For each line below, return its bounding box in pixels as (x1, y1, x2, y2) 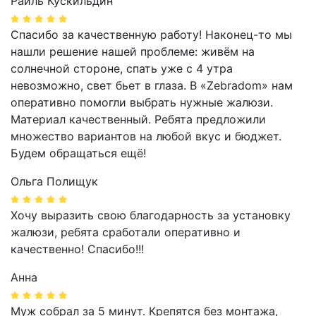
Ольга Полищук (11, 174, 98, 189)
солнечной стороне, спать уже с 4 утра (11, 61, 233, 76)
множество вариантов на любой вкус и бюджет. (11, 129, 281, 144)
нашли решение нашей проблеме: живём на (11, 44, 255, 59)
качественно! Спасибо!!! (11, 242, 144, 257)
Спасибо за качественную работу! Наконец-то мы (11, 28, 292, 42)
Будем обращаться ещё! (11, 146, 146, 161)
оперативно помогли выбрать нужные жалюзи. (11, 95, 273, 110)
